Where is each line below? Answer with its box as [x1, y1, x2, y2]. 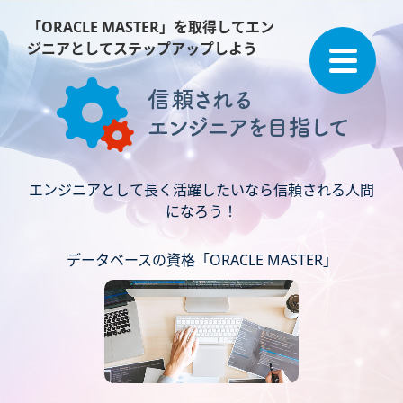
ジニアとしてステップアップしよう [27, 39, 257, 58]
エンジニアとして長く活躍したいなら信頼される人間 [29, 180, 374, 200]
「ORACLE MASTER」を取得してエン [27, 17, 274, 37]
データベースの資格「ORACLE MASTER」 [66, 250, 337, 270]
